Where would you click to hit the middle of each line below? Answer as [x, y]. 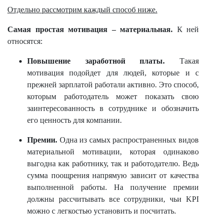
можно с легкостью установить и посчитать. [102, 211]
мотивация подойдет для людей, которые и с [113, 73]
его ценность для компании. [74, 120]
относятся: [25, 41]
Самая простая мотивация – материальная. [90, 29]
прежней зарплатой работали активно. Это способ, [113, 85]
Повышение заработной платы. [96, 61]
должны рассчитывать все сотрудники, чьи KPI [113, 199]
